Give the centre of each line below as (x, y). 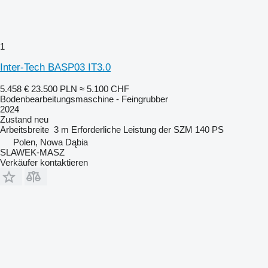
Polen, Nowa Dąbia (51, 142)
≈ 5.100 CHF (104, 89)
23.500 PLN (54, 89)
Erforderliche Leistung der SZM (132, 130)
